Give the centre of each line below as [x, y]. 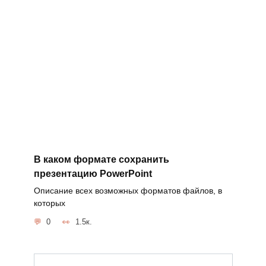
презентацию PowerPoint [93, 173]
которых [49, 203]
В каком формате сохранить [101, 159]
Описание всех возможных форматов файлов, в [128, 190]
